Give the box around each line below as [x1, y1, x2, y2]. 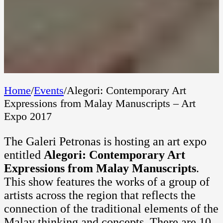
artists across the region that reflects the [4, 188, 196, 202]
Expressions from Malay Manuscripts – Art [4, 97, 196, 110]
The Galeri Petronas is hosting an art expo [4, 134, 207, 148]
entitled [4, 148, 44, 161]
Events [34, 84, 64, 97]
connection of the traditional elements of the [4, 202, 219, 215]
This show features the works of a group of [4, 175, 210, 188]
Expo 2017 [4, 110, 52, 122]
